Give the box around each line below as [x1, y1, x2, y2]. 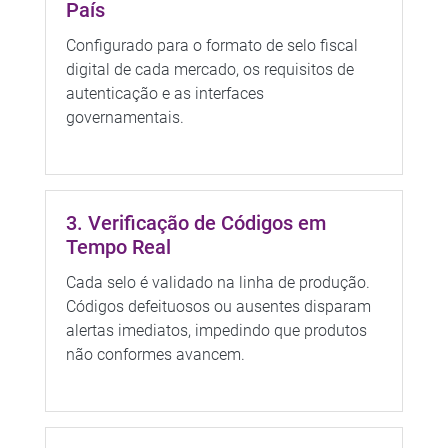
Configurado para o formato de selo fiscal [65, 35, 358, 55]
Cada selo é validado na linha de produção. [65, 272, 370, 292]
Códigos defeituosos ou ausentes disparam [65, 296, 371, 316]
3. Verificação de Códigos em [65, 210, 326, 235]
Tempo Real [65, 234, 171, 259]
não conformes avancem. [65, 344, 245, 364]
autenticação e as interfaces [65, 83, 264, 103]
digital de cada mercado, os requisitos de [65, 59, 354, 79]
